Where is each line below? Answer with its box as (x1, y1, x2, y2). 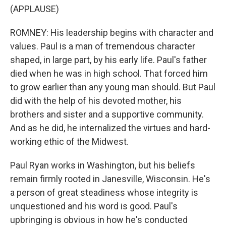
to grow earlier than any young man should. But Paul (10, 82, 215, 92)
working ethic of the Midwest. (10, 136, 129, 147)
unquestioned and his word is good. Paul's (10, 201, 178, 211)
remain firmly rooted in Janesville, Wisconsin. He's (10, 174, 210, 184)
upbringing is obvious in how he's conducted (10, 214, 188, 225)
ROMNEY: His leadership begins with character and (10, 27, 213, 38)
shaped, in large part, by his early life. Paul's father (10, 54, 207, 65)
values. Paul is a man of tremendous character (10, 41, 195, 51)
